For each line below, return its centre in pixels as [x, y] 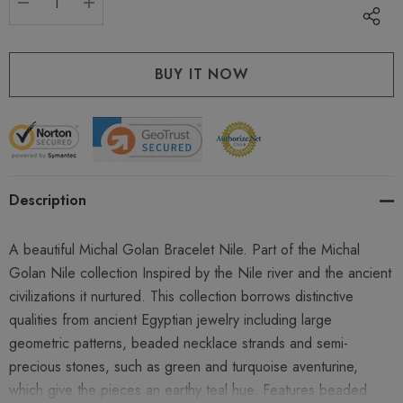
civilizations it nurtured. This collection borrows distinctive [181, 297]
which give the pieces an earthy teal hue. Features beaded [188, 390]
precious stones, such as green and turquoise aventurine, [184, 367]
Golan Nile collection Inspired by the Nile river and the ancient [200, 273]
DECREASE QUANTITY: [107, 24]
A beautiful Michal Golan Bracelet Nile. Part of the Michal [184, 250]
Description [48, 201]
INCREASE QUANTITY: [170, 24]
